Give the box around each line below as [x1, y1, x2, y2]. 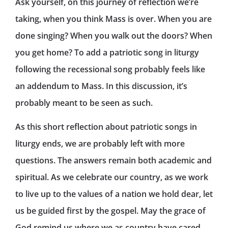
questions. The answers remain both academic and [15, 155, 212, 166]
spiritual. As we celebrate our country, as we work [15, 172, 208, 183]
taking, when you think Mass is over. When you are [15, 13, 212, 24]
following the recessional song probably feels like [15, 63, 205, 75]
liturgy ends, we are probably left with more [15, 138, 185, 150]
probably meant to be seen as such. [15, 97, 153, 108]
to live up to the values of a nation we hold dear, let [15, 188, 213, 200]
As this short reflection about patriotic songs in [15, 121, 197, 133]
